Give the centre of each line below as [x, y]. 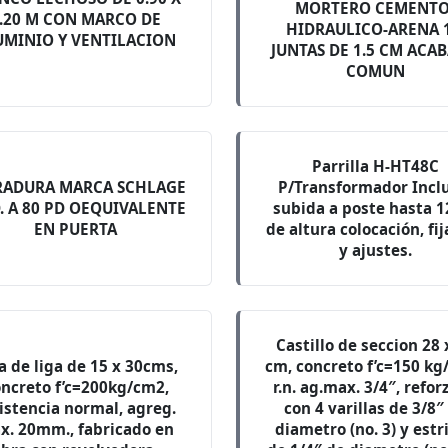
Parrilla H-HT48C [375, 166]
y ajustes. [375, 250]
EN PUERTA [75, 229]
